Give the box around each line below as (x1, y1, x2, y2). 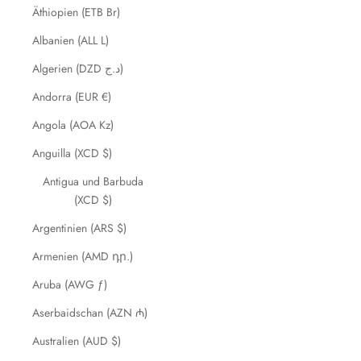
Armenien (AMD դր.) (32, 248, 133, 264)
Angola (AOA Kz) (32, 117, 114, 133)
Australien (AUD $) (32, 333, 121, 349)
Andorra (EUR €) (32, 89, 111, 105)
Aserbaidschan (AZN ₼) (32, 305, 147, 321)
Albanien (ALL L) (32, 32, 109, 48)
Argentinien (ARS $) (32, 220, 127, 236)
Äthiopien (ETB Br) (32, 4, 120, 20)
